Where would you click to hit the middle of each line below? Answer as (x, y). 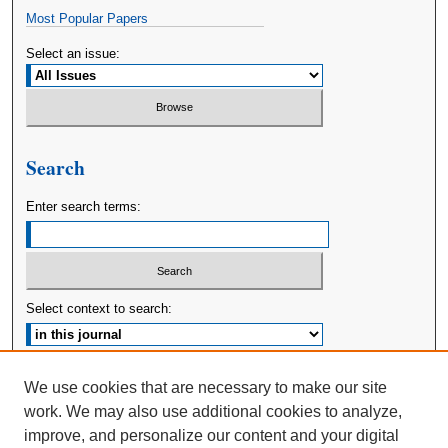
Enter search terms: (84, 206)
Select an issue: (73, 53)
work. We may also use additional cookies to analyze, (213, 411)
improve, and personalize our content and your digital (211, 435)
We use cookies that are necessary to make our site (205, 387)
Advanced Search (78, 377)
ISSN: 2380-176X (224, 422)
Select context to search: (99, 309)
